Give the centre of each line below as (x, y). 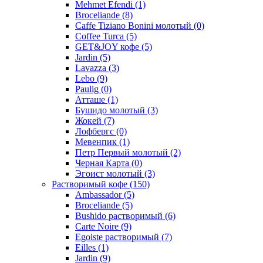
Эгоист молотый (110, 173)
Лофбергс (96, 131)
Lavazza (92, 68)
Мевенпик (97, 141)
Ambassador (100, 194)
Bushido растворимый (120, 215)
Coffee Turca (101, 36)
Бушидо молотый (111, 110)
